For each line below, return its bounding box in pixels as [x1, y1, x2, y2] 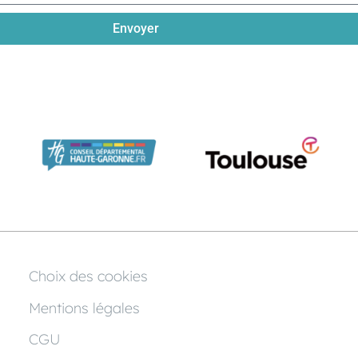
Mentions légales [28, 298, 140, 317]
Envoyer [113, 21, 160, 36]
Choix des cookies [28, 267, 148, 286]
